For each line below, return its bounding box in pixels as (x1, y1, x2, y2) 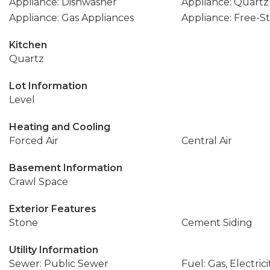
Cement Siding (181, 217, 253, 228)
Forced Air (9, 135, 58, 146)
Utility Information (9, 244, 98, 256)
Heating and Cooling (9, 121, 110, 133)
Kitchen (9, 39, 47, 51)
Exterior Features (9, 203, 96, 215)
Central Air (181, 135, 232, 146)
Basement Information (9, 162, 122, 174)
